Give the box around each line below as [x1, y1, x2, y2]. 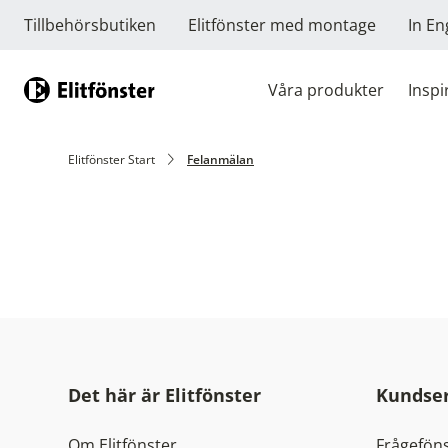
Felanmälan [187, 151, 254, 168]
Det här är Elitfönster [68, 383, 261, 408]
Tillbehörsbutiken [24, 14, 156, 36]
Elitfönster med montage [188, 14, 376, 36]
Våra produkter [268, 79, 384, 101]
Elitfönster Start [68, 151, 155, 168]
